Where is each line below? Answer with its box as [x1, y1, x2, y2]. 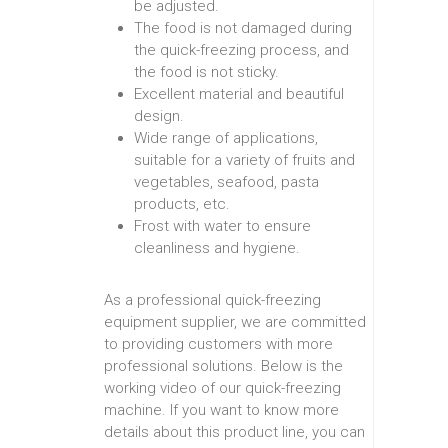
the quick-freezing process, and [134, 40, 349, 59]
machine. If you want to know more [104, 400, 339, 419]
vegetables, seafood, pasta [134, 172, 319, 191]
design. [134, 106, 184, 125]
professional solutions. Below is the [104, 356, 343, 375]
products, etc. [134, 194, 230, 213]
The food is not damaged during [134, 18, 352, 37]
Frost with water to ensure [134, 216, 311, 235]
